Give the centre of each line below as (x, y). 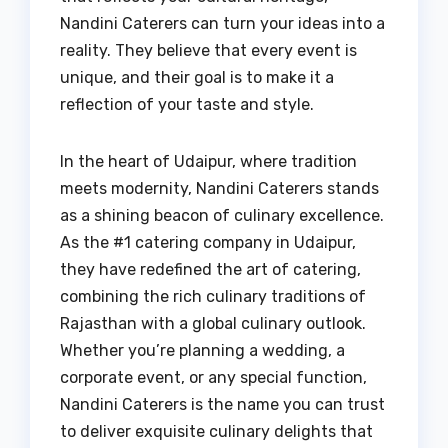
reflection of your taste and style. (187, 105)
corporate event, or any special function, (213, 378)
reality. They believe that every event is (208, 51)
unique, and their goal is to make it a (197, 78)
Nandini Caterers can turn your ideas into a (222, 24)
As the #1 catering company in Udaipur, (208, 243)
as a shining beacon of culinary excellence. (222, 216)
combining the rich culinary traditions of (213, 297)
